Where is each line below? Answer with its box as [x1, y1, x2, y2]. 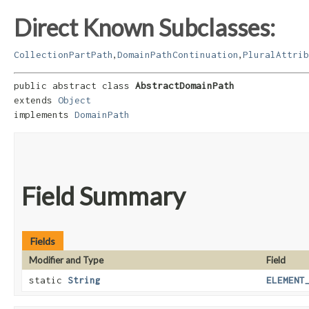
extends [14, 94, 58, 106]
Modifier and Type [29, 255, 103, 266]
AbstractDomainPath [135, 80, 235, 92]
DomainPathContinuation [117, 48, 239, 60]
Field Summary [21, 181, 186, 212]
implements [14, 109, 74, 121]
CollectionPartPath [14, 48, 113, 60]
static [29, 275, 68, 286]
